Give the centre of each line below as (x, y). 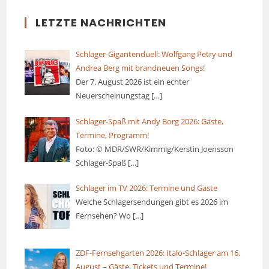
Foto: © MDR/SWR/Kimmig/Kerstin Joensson (154, 149)
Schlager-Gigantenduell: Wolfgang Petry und (154, 54)
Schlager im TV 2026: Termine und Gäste (146, 188)
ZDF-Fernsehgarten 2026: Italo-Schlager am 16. (158, 253)
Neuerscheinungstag (113, 96)
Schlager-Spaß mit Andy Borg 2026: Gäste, (149, 121)
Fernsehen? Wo (104, 216)
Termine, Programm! (112, 135)
